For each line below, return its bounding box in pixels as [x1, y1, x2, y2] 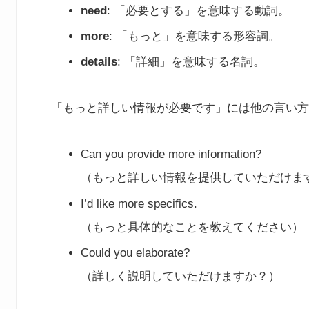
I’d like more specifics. [81, 197, 198, 210]
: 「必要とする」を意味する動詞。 [107, 3, 290, 17]
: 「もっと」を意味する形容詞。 [109, 30, 281, 43]
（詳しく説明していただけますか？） [81, 270, 281, 283]
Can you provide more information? [81, 148, 262, 161]
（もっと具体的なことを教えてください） [81, 220, 304, 234]
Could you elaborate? [81, 246, 190, 260]
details [81, 55, 118, 69]
